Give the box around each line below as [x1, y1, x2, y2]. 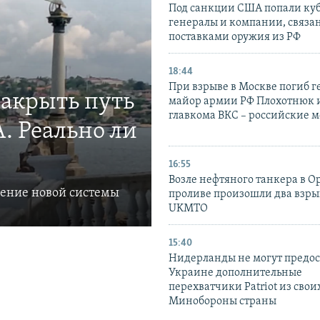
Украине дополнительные [169, 266, 302, 279]
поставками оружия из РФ [169, 31, 301, 43]
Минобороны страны [169, 295, 276, 307]
